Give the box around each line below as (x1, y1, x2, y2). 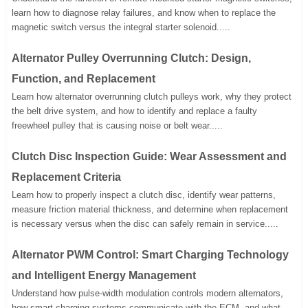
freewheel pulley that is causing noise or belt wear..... (12, 120, 223, 131)
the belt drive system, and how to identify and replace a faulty (12, 106, 258, 117)
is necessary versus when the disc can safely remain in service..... (12, 219, 279, 230)
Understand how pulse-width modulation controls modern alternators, (12, 288, 284, 299)
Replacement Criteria (12, 171, 122, 184)
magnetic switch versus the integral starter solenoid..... (12, 22, 231, 33)
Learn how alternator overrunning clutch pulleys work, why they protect (12, 91, 292, 102)
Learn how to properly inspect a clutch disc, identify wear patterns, (12, 190, 276, 201)
